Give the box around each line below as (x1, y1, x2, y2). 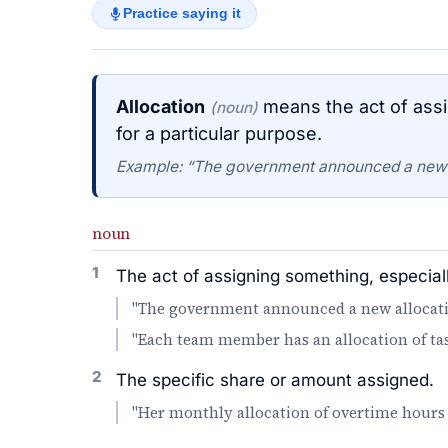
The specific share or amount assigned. (116, 370, 434, 390)
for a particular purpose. (116, 123, 322, 144)
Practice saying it (123, 6, 241, 21)
